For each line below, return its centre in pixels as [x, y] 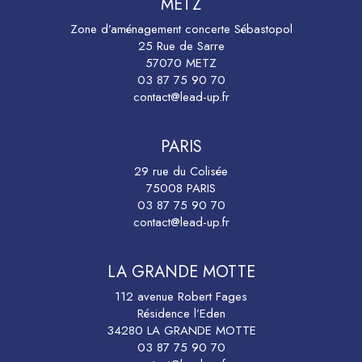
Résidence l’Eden [181, 314]
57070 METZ [181, 63]
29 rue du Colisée [181, 171]
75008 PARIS [181, 188]
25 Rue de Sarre [181, 46]
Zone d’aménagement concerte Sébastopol [181, 29]
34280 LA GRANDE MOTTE [181, 330]
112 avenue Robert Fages [181, 297]
